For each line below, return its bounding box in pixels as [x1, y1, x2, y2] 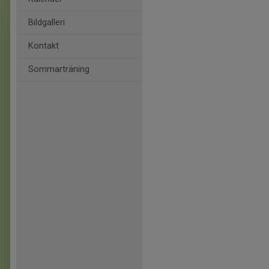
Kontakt [28, 41, 59, 51]
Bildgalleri [28, 17, 65, 28]
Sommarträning [28, 64, 89, 74]
